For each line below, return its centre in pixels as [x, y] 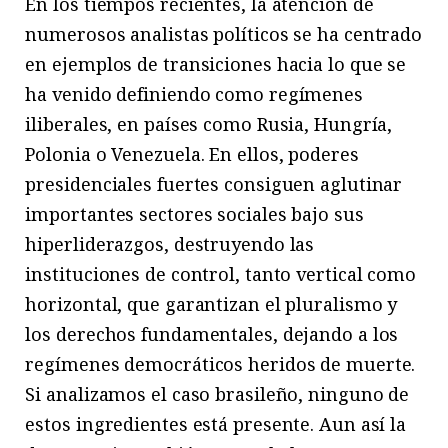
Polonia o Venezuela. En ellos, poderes [192, 153]
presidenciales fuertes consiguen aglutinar [214, 183]
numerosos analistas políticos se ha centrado [224, 33]
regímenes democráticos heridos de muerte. [220, 363]
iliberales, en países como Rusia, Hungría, [209, 123]
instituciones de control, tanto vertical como [220, 273]
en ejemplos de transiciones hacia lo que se [216, 63]
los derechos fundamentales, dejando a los [212, 333]
